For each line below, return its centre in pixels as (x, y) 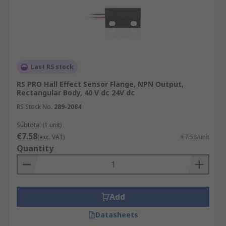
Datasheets (117, 215)
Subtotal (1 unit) (39, 125)
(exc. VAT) (51, 137)
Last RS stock (52, 67)
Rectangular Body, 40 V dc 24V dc (76, 93)
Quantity (35, 148)
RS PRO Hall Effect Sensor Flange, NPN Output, (100, 84)
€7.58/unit (195, 137)
